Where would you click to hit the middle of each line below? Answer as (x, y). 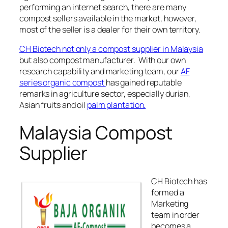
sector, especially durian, (145, 94)
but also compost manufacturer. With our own (103, 60)
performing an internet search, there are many (103, 7)
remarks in (39, 94)
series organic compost (63, 83)
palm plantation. (116, 105)
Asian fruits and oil (53, 105)
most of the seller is (54, 29)
